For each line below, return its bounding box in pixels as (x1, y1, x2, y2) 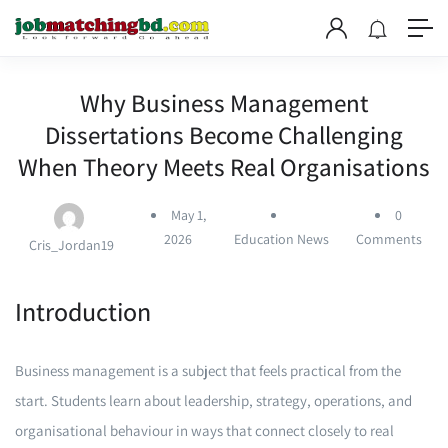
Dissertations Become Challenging (45, 118, 403, 151)
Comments (355, 230, 422, 248)
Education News (233, 230, 329, 248)
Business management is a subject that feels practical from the (15, 361, 401, 380)
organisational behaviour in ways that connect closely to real (15, 421, 394, 440)
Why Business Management (79, 86, 369, 119)
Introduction (15, 294, 151, 328)
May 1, (170, 206, 206, 224)
